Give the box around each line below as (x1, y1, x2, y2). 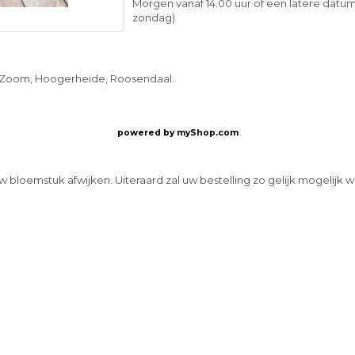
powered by (116, 128, 177, 139)
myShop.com (176, 128, 239, 139)
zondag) (132, 11, 176, 24)
